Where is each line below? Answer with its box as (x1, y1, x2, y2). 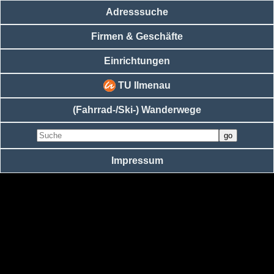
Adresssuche (106, 7, 168, 17)
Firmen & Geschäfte (91, 31, 183, 42)
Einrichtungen (104, 56, 170, 66)
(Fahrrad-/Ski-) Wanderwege (73, 105, 201, 115)
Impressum (111, 155, 163, 166)
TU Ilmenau (116, 80, 171, 91)
